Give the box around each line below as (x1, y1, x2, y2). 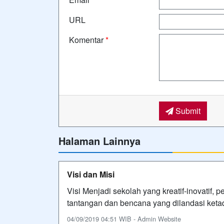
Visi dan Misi (67, 168, 114, 180)
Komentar (69, 34, 105, 45)
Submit (173, 105, 200, 116)
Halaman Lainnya (58, 133, 140, 148)
